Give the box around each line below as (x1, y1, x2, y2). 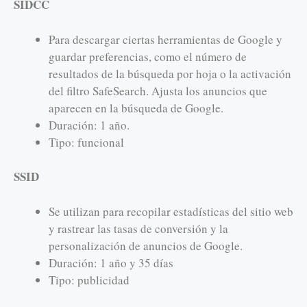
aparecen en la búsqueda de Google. (49, 99, 223, 116)
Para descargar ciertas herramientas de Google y (49, 31, 282, 47)
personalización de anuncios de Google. (49, 237, 243, 254)
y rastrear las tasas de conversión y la (49, 220, 228, 236)
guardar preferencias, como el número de (49, 48, 247, 64)
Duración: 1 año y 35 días (49, 254, 173, 271)
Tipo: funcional (49, 134, 124, 150)
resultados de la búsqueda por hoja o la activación (49, 65, 291, 82)
